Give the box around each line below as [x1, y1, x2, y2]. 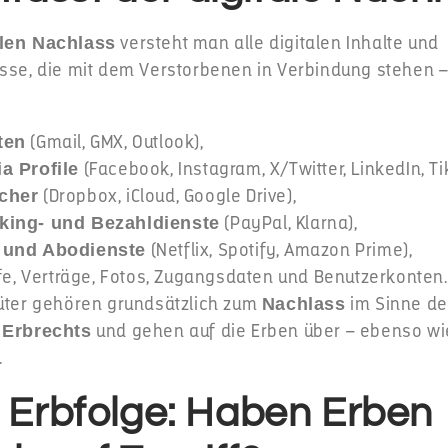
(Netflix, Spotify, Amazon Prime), [146, 239, 413, 261]
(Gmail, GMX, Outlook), [25, 131, 204, 153]
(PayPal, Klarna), [219, 212, 358, 234]
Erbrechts [2, 321, 92, 341]
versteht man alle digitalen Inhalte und [115, 32, 439, 54]
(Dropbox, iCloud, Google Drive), [38, 185, 297, 207]
